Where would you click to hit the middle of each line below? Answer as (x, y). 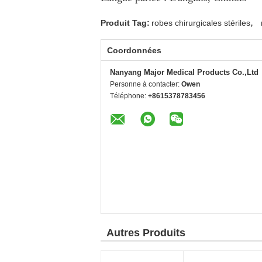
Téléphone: (129, 96)
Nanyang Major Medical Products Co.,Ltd (184, 72)
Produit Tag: (125, 23)
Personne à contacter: (146, 84)
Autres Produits (146, 233)
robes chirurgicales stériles (201, 23)
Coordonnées (134, 50)
